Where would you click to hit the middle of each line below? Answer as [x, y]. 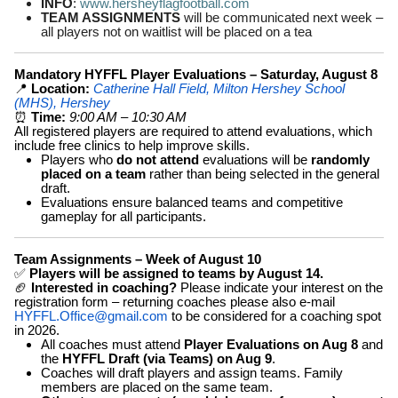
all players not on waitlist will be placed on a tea [176, 32]
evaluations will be [255, 159]
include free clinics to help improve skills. [132, 145]
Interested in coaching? [104, 287]
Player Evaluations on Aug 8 [271, 344]
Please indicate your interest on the [280, 287]
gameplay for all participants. [123, 216]
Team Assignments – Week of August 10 [138, 259]
